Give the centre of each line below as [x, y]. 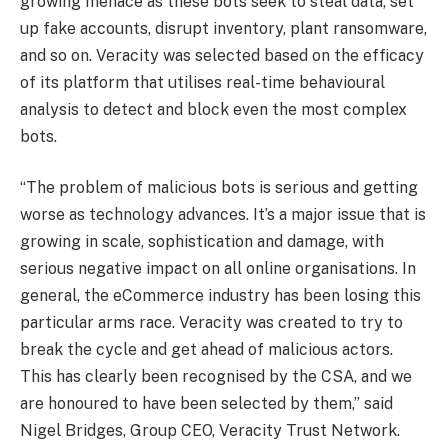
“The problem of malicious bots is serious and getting [219, 188]
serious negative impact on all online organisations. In [218, 269]
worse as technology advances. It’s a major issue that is [223, 215]
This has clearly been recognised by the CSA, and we [216, 377]
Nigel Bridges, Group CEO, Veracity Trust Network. [210, 431]
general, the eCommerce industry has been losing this [220, 296]
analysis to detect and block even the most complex [213, 109]
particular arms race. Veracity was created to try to [211, 323]
